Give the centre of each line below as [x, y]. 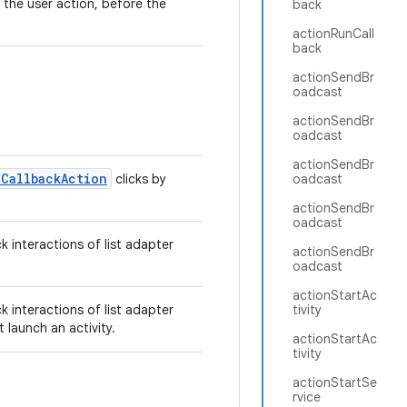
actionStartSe [335, 382]
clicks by [139, 179]
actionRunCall [333, 34]
